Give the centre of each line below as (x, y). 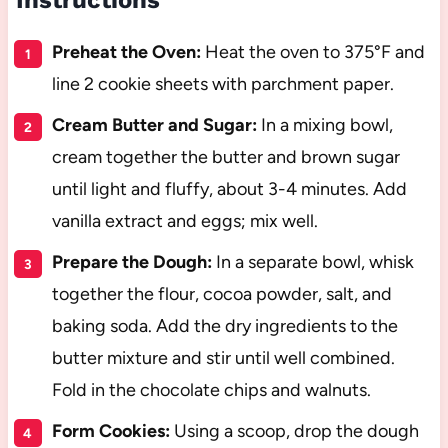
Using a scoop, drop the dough (294, 430)
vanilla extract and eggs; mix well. (184, 220)
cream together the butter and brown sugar (225, 156)
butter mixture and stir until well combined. (223, 357)
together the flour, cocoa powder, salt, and (221, 293)
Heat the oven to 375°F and (312, 51)
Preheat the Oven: (126, 51)
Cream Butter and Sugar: (154, 124)
